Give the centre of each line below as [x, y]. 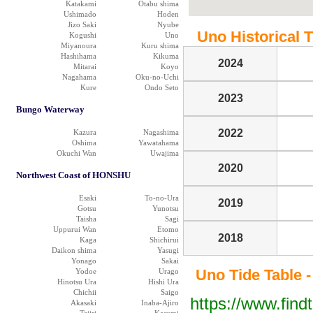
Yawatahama [159, 143]
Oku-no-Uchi [157, 77]
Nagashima [161, 132]
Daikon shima [74, 250]
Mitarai [85, 66]
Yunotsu [166, 208]
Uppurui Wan [75, 229]
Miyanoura [79, 45]
